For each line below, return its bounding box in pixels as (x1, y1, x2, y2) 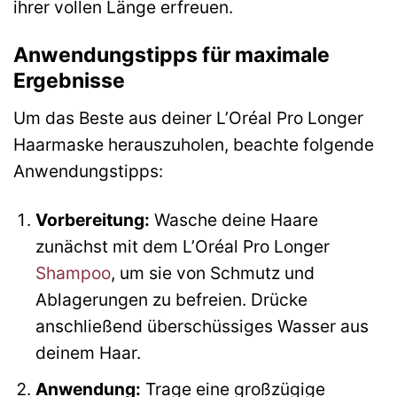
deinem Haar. (35, 341, 141, 363)
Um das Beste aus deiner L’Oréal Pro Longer (13, 106, 363, 128)
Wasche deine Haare (149, 208, 318, 230)
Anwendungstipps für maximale (13, 43, 330, 68)
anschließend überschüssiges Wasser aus (35, 315, 369, 337)
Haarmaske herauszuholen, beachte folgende (13, 133, 374, 155)
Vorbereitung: (35, 208, 150, 230)
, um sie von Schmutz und (110, 261, 315, 284)
